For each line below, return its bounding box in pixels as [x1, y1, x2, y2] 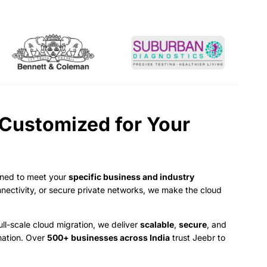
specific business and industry [69, 171, 195, 182]
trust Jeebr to [170, 232, 226, 243]
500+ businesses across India [47, 232, 170, 243]
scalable [140, 219, 175, 229]
